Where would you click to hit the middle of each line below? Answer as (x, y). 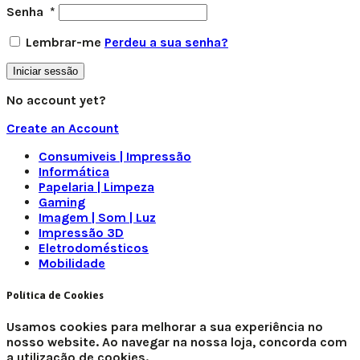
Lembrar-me (63, 43)
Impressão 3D (81, 233)
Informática (74, 172)
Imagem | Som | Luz (97, 218)
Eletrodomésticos (94, 248)
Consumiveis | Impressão (115, 157)
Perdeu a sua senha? (166, 43)
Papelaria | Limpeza (96, 187)
